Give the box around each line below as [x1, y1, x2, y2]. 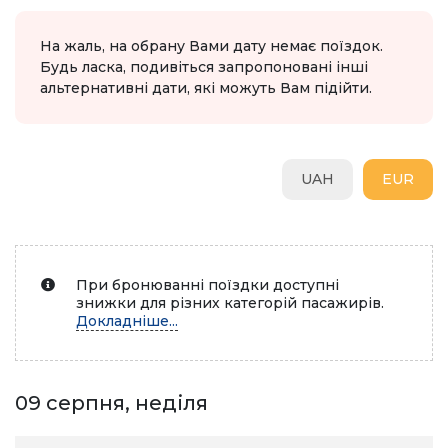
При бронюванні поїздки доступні [76, 276, 339, 294]
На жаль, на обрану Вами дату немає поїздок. [40, 37, 383, 55]
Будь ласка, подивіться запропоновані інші [40, 58, 368, 76]
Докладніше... [76, 312, 178, 330]
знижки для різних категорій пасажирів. [76, 294, 384, 312]
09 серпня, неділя [15, 391, 208, 415]
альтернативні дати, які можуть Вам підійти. [40, 79, 372, 97]
